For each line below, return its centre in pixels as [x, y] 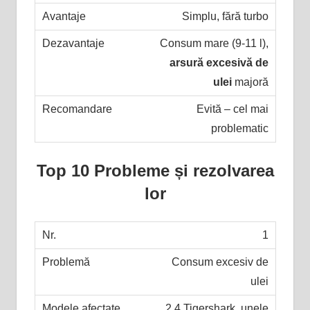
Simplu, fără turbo [225, 16]
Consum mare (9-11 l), [214, 43]
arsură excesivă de [219, 62]
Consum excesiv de [220, 262]
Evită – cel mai [232, 109]
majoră [250, 82]
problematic [239, 128]
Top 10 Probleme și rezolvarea [155, 170]
